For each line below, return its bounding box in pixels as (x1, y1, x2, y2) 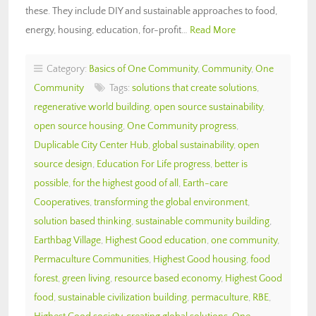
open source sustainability (154, 101, 262, 113)
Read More (190, 24, 236, 36)
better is (214, 158, 248, 170)
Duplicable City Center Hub (34, 139, 148, 151)
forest (34, 272, 58, 284)
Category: (42, 63, 89, 75)
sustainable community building (135, 215, 269, 227)
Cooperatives (34, 196, 90, 208)
